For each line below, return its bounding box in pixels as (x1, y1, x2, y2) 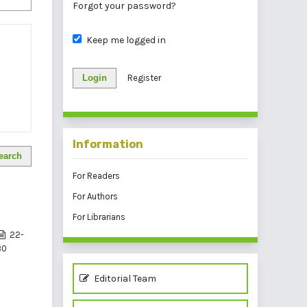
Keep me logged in (86, 34, 166, 46)
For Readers (73, 170, 120, 181)
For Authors (73, 191, 118, 201)
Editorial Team (92, 272, 156, 284)
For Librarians (73, 211, 125, 222)
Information (73, 137, 143, 151)
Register (127, 72, 161, 83)
